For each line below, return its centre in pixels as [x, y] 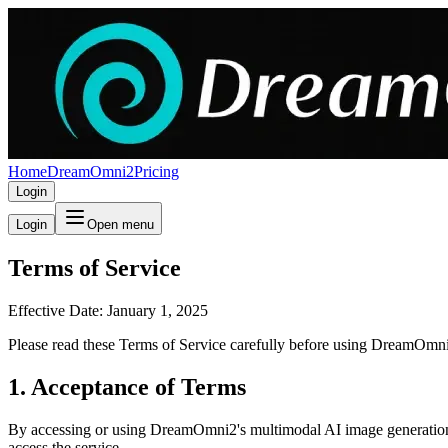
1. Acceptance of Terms [127, 386]
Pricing [156, 171]
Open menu [120, 224]
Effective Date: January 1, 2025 [108, 310]
